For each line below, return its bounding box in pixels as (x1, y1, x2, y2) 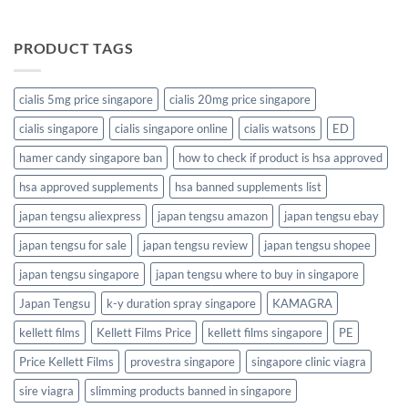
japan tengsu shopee (264, 237, 371, 252)
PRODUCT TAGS (14, 39, 134, 57)
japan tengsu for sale (19, 237, 127, 252)
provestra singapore (130, 353, 235, 369)
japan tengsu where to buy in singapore (156, 266, 359, 281)
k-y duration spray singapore (107, 295, 256, 311)
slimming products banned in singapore (90, 382, 291, 398)
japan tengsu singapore (19, 266, 139, 281)
